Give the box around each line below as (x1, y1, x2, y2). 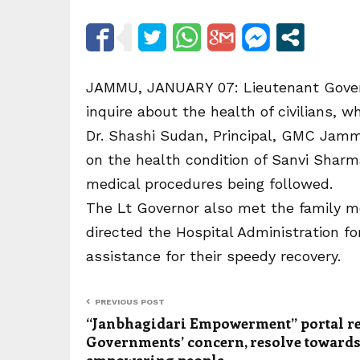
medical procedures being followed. (86, 175, 333, 193)
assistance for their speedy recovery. (86, 247, 341, 265)
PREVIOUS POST (95, 297, 165, 307)
